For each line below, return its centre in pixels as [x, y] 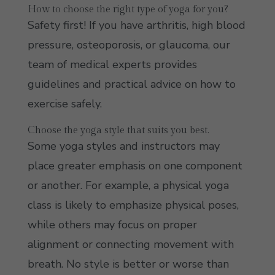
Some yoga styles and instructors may [123, 146]
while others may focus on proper [112, 225]
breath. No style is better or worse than [128, 264]
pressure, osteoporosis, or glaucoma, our [129, 45]
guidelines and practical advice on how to [131, 84]
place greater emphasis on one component [135, 166]
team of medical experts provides [112, 64]
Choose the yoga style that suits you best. [118, 130]
